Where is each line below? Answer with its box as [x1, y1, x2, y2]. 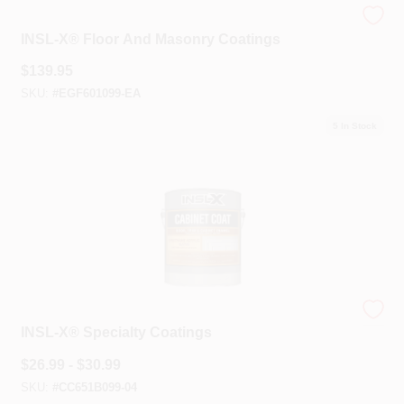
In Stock [337, 121, 377, 131]
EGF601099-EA [58, 87, 141, 100]
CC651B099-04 [58, 381, 137, 394]
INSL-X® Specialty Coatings [20, 325, 212, 340]
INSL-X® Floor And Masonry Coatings [20, 31, 280, 47]
